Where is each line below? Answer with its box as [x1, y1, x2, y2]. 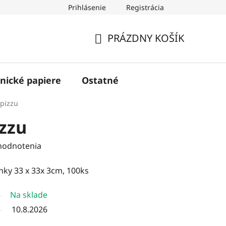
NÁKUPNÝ [94, 43, 141, 57]
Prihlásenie [68, 3, 106, 12]
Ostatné [82, 74, 119, 86]
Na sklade [10, 189, 47, 200]
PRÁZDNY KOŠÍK [107, 31, 184, 45]
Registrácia [126, 3, 164, 12]
